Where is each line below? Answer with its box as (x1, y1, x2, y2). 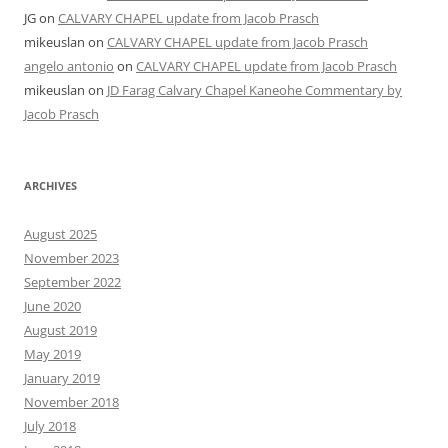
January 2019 (24, 368, 100, 387)
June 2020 (24, 296, 81, 315)
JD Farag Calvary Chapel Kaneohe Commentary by (107, 80, 402, 99)
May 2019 (24, 344, 81, 363)
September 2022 (24, 272, 121, 291)
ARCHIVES (24, 177, 77, 193)
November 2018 (24, 392, 119, 411)
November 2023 (24, 248, 119, 267)
